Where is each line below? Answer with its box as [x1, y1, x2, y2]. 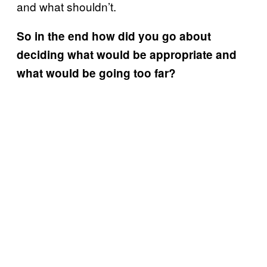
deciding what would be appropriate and [17, 46, 237, 63]
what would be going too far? [17, 64, 176, 81]
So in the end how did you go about [17, 27, 211, 44]
